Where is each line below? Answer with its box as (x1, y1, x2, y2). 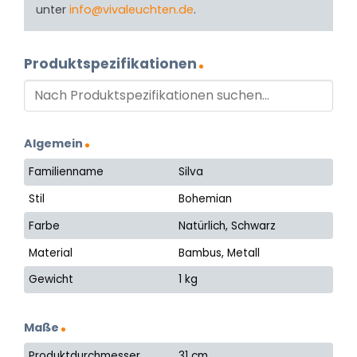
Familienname (29, 164, 104, 180)
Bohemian (178, 191, 233, 207)
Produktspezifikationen (24, 54, 197, 74)
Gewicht (29, 272, 74, 288)
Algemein (24, 135, 83, 151)
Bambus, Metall (178, 245, 261, 261)
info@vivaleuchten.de (69, 2, 194, 18)
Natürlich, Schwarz (178, 218, 277, 233)
